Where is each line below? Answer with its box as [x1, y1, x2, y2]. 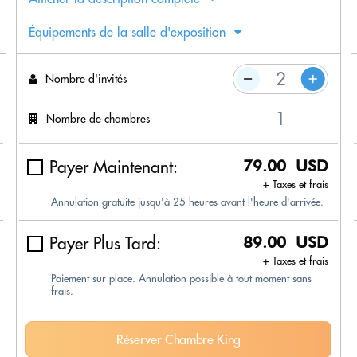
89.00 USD [243, 233, 328, 253]
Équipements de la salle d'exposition [29, 24, 226, 41]
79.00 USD [243, 156, 328, 176]
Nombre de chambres [46, 111, 150, 126]
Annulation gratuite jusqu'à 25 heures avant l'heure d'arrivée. [51, 195, 324, 209]
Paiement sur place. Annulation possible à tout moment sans [51, 272, 312, 285]
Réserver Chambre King [116, 331, 241, 348]
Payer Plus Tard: [49, 233, 161, 255]
